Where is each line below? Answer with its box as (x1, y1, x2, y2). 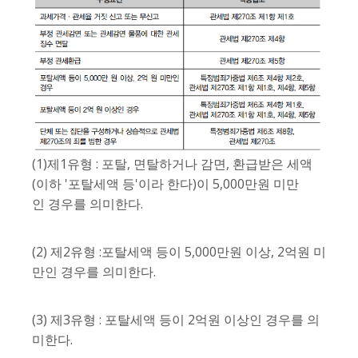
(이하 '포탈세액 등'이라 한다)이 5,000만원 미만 (32, 174, 299, 193)
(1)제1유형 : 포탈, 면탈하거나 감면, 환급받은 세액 (32, 154, 312, 173)
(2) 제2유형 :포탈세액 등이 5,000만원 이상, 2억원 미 (32, 242, 326, 261)
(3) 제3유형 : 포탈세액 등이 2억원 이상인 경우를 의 (32, 310, 320, 328)
